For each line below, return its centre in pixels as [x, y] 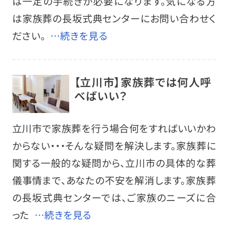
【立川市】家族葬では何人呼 [143, 81]
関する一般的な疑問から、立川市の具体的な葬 [114, 163]
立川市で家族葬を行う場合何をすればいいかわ [114, 129]
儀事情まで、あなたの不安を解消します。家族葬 [114, 180]
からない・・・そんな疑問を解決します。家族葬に [114, 146]
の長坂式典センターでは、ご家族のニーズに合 [114, 198]
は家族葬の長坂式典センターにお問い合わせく [114, 18]
